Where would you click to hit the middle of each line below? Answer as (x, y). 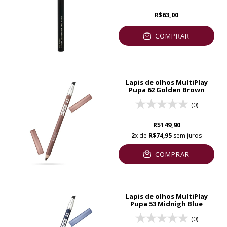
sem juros (187, 135)
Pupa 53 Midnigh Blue (166, 203)
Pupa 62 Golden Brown (166, 89)
